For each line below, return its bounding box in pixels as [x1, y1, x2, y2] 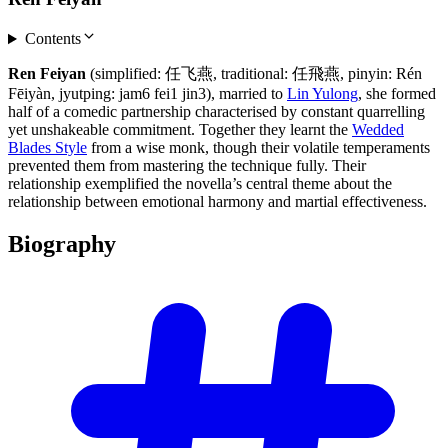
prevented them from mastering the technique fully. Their [8, 157, 366, 175]
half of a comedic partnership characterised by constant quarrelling [8, 103, 425, 121]
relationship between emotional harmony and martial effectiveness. [8, 193, 427, 211]
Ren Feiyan [8, 65, 86, 83]
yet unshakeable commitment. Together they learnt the [8, 121, 352, 139]
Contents [24, 30, 81, 48]
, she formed [358, 85, 436, 103]
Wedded [352, 121, 404, 139]
